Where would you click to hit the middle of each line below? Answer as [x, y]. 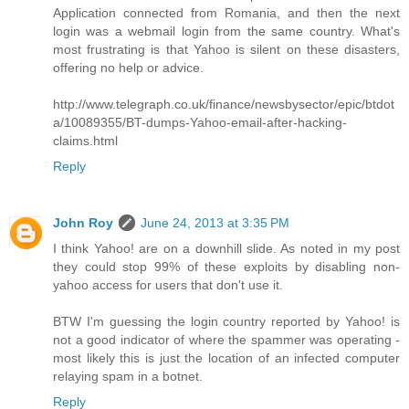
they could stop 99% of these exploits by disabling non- [226, 267]
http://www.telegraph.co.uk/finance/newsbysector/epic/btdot [224, 105]
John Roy [83, 223]
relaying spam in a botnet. [128, 377]
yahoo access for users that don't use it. [168, 285]
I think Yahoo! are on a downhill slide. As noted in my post [226, 249]
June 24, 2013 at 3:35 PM [215, 223]
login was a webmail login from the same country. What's [226, 31]
